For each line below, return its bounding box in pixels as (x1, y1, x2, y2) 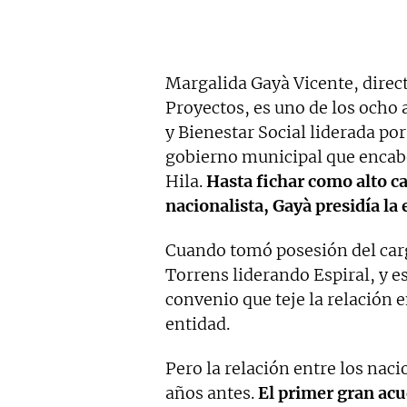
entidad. (165, 313, 230, 335)
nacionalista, (165, 195, 273, 217)
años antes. (165, 382, 258, 404)
